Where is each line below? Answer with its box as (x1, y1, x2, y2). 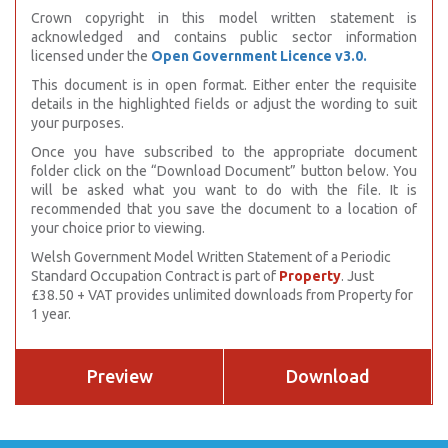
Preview (86, 366, 153, 386)
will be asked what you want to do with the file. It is (31, 182, 417, 198)
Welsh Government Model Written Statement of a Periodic (31, 249, 391, 265)
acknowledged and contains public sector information (31, 29, 417, 45)
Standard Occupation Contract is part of (31, 268, 279, 284)
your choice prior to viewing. (31, 220, 205, 236)
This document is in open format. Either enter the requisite (31, 77, 417, 93)
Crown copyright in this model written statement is (31, 10, 417, 26)
